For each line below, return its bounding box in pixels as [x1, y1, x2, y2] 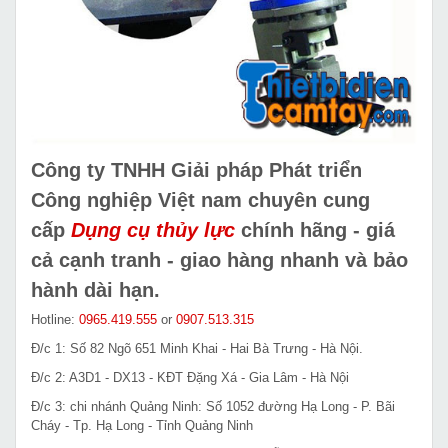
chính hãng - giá [235, 218, 395, 241]
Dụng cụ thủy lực [71, 218, 235, 241]
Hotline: [31, 311, 79, 327]
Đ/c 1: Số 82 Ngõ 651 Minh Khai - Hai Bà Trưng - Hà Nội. [31, 340, 363, 356]
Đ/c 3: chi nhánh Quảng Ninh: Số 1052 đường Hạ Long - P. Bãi [31, 398, 395, 414]
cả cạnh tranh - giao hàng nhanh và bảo [31, 248, 408, 271]
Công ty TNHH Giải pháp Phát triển [31, 158, 362, 181]
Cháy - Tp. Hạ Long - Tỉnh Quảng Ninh [31, 417, 253, 433]
